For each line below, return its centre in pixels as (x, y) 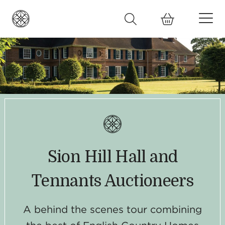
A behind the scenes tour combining (113, 210)
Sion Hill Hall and (113, 157)
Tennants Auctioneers (113, 181)
